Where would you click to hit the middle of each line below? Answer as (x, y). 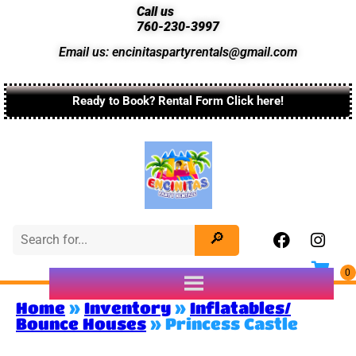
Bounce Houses (81, 323)
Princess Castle (232, 323)
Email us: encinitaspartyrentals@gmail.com (178, 52)
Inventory (128, 308)
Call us (155, 12)
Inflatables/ (240, 308)
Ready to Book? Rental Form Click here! (178, 101)
